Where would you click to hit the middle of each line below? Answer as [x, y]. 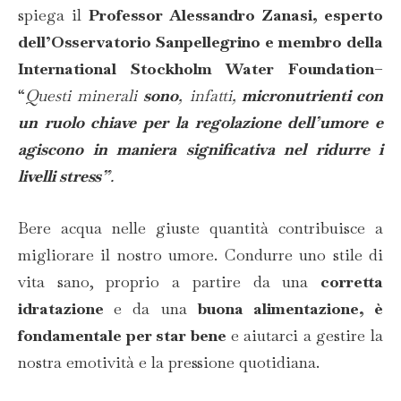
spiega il [54, 15]
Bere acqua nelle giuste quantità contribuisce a [200, 227]
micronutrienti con [310, 96]
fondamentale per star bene [124, 335]
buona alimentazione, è [290, 308]
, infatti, [207, 96]
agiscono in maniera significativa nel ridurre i [200, 149]
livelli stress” [64, 176]
